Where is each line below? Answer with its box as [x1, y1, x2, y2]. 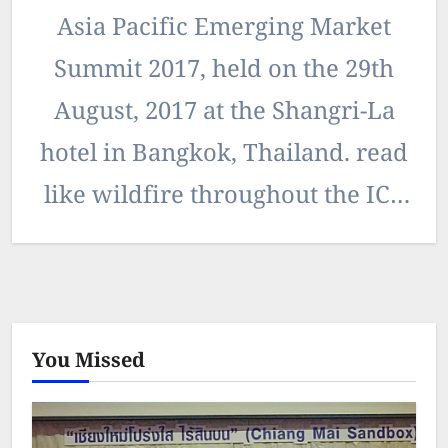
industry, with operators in [72, 219, 376, 258]
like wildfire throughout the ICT [43, 177, 405, 216]
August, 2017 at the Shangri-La [53, 93, 395, 132]
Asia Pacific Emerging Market [57, 9, 391, 48]
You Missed [32, 345, 145, 378]
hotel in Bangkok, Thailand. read [40, 135, 408, 174]
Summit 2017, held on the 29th [54, 51, 394, 90]
